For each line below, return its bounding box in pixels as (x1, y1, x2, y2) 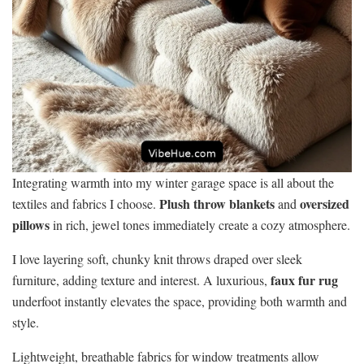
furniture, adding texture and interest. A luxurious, (12, 271, 271, 288)
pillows (12, 214, 50, 234)
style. (12, 313, 39, 331)
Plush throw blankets (159, 193, 275, 213)
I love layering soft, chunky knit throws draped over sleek (12, 249, 302, 267)
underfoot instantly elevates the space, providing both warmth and (12, 292, 347, 310)
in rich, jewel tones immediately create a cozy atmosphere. (50, 215, 350, 233)
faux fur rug (271, 270, 338, 289)
